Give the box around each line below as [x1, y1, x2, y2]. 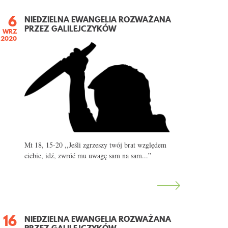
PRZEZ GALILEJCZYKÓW [24, 23, 117, 34]
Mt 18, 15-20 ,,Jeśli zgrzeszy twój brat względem [24, 139, 166, 150]
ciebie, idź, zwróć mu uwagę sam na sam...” [24, 150, 151, 160]
